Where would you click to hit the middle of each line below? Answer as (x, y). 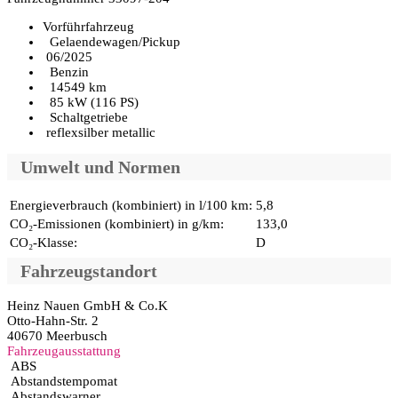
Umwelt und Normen (100, 167)
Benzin (66, 72)
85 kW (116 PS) (91, 103)
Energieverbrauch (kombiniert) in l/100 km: (131, 205)
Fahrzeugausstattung (64, 351)
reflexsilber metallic (99, 133)
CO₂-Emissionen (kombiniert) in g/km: (117, 223)
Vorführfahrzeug (88, 27)
